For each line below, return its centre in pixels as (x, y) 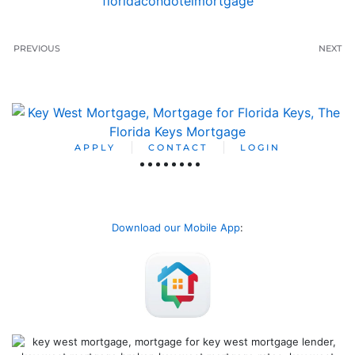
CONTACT (178, 147)
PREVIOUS (37, 48)
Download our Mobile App (176, 227)
